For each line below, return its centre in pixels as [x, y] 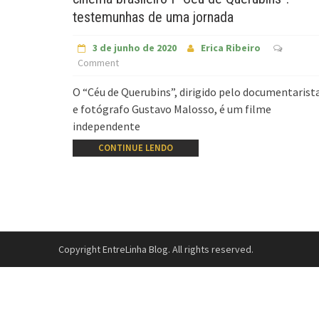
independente [106, 126]
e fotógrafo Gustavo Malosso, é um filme [172, 109]
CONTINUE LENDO [135, 148]
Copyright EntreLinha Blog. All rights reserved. [156, 249]
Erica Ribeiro [231, 47]
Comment [99, 62]
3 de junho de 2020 [135, 47]
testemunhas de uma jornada [153, 17]
